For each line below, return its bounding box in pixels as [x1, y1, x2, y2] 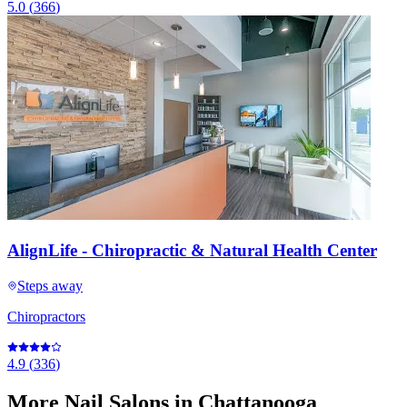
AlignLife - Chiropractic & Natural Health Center [7, 240, 377, 260]
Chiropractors [7, 308, 85, 324]
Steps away [17, 277, 83, 293]
